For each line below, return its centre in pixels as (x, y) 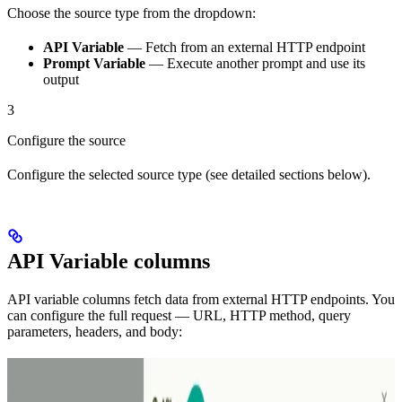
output (61, 80)
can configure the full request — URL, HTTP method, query (179, 316)
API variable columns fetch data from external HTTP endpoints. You (201, 300)
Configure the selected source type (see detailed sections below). (189, 175)
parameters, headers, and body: (95, 332)
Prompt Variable (94, 64)
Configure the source (66, 141)
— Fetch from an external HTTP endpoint (245, 48)
